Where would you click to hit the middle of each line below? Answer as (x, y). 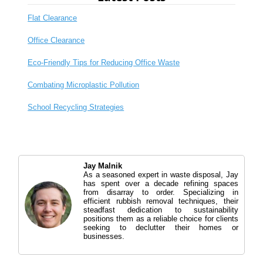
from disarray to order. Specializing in (161, 193)
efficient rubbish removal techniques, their (161, 201)
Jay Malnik (103, 166)
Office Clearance (56, 41)
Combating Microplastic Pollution (84, 85)
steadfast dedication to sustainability (161, 210)
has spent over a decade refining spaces (161, 184)
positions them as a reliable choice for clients (161, 219)
